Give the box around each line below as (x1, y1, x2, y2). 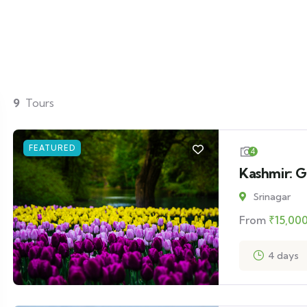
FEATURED (28, 143, 75, 153)
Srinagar (253, 191, 291, 203)
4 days (267, 249, 299, 262)
